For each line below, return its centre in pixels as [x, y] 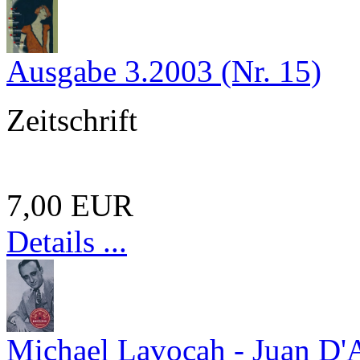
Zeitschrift [72, 120]
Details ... [67, 241]
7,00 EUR [70, 205]
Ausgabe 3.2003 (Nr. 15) [164, 71]
